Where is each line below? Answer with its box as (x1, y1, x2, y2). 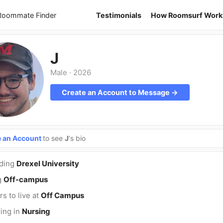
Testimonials (96, 10, 141, 19)
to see (42, 134, 65, 142)
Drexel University (16, 159, 79, 168)
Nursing (21, 207, 50, 216)
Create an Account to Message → (61, 88, 178, 97)
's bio (68, 134, 86, 142)
